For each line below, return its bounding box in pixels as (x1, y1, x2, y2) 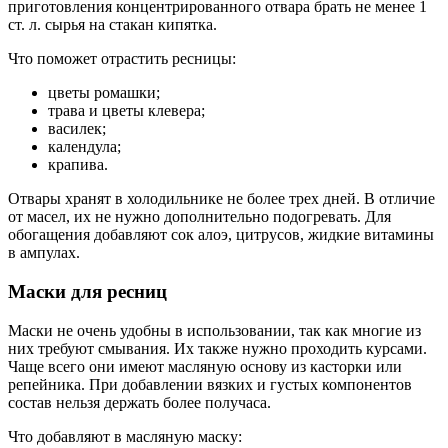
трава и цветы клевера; (48, 102, 205, 120)
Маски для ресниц (8, 280, 167, 302)
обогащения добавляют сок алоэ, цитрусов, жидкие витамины (8, 226, 434, 244)
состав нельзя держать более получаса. (8, 393, 271, 411)
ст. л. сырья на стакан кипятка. (8, 16, 217, 34)
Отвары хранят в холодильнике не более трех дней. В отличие (8, 190, 435, 208)
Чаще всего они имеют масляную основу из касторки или (8, 357, 402, 375)
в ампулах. (8, 244, 80, 262)
